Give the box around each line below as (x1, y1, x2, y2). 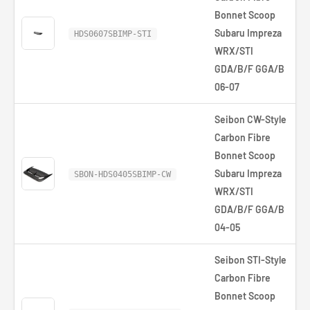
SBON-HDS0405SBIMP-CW (74, 170, 171, 179)
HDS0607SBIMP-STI (74, 29, 152, 39)
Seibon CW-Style (215, 113, 286, 125)
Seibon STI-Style (215, 254, 286, 266)
